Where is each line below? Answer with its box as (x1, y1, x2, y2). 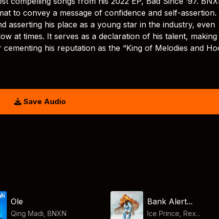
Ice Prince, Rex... (147, 209, 200, 218)
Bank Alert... (147, 196, 193, 206)
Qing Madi (11, 209, 44, 218)
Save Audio (21, 97, 66, 106)
